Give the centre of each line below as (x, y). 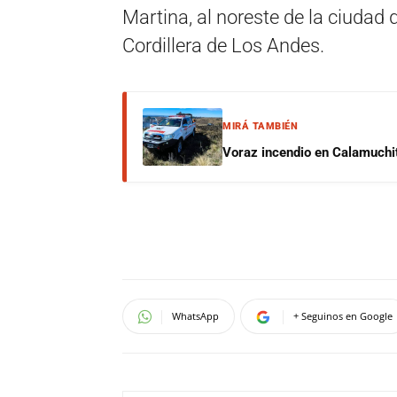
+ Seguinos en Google (343, 316)
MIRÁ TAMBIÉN (260, 126)
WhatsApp (195, 316)
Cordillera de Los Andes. (223, 46)
